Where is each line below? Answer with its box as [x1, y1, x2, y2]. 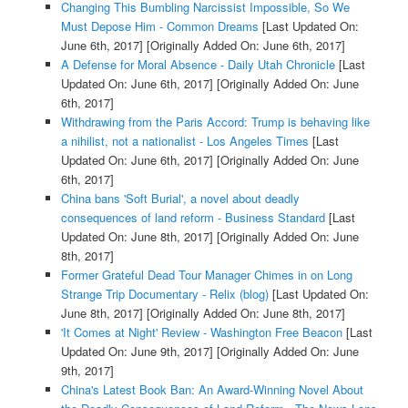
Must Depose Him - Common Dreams [60, 16, 259, 35]
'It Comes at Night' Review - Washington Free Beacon [60, 322, 342, 341]
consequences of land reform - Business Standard [60, 208, 325, 226]
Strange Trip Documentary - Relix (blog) [60, 284, 269, 302]
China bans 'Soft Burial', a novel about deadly [60, 189, 300, 207]
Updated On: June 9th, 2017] [60, 342, 213, 360]
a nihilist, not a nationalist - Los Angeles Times [60, 131, 309, 149]
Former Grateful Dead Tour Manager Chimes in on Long [60, 265, 352, 283]
